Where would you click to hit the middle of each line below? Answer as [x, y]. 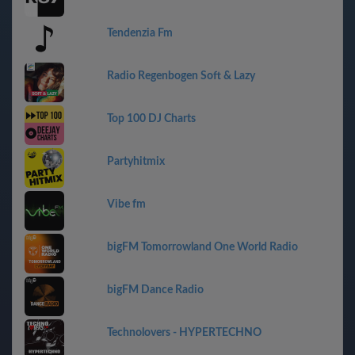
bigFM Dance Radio [155, 290]
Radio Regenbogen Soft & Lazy [181, 76]
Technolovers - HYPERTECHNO [184, 333]
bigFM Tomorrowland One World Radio [202, 247]
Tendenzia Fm [140, 33]
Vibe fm [126, 204]
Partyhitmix [136, 162]
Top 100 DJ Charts [151, 119]
